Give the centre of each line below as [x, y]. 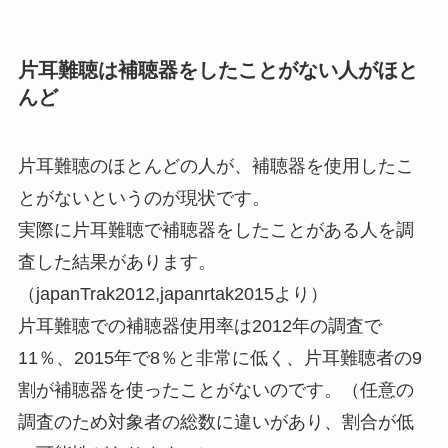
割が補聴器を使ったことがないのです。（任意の [215, 390]
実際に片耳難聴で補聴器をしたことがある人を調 [215, 230]
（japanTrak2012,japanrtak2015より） [172, 294]
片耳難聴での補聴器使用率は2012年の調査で [199, 326]
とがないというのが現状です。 [143, 198]
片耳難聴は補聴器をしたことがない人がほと [217, 69]
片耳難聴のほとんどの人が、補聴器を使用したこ [215, 166]
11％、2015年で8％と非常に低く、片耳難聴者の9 [219, 358]
